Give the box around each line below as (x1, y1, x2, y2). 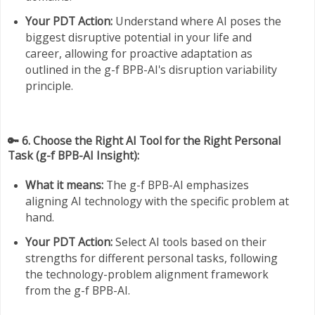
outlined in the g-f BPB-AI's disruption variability (25, 61, 277, 77)
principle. (25, 77, 73, 94)
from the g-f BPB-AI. (25, 282, 130, 298)
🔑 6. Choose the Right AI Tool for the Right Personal (8, 133, 281, 149)
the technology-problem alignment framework (25, 266, 269, 282)
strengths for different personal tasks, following (25, 250, 278, 266)
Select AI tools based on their (112, 233, 266, 250)
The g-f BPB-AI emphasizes (103, 177, 249, 193)
